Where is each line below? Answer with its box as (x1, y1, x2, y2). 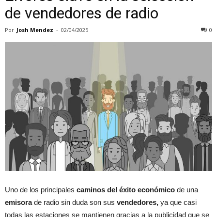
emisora (5, 198, 32, 206)
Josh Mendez (16, 26, 53, 33)
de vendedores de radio (5, 3, 158, 22)
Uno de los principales (5, 185, 77, 194)
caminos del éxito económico (77, 185, 175, 194)
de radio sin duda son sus (32, 198, 117, 206)
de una (175, 185, 198, 194)
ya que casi (158, 198, 197, 206)
